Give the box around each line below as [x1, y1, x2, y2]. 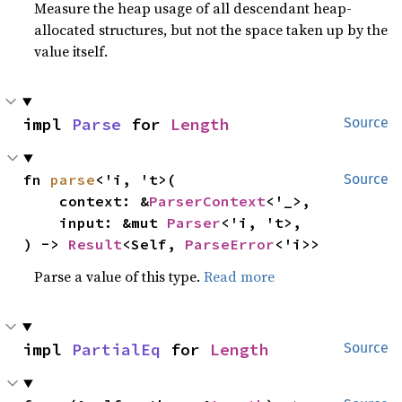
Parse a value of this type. [34, 267, 205, 286]
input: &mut [59, 214, 168, 232]
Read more [204, 267, 275, 286]
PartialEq [72, 339, 161, 360]
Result [68, 235, 123, 253]
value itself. [34, 41, 109, 61]
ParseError [185, 235, 275, 253]
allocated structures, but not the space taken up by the [34, 20, 389, 39]
